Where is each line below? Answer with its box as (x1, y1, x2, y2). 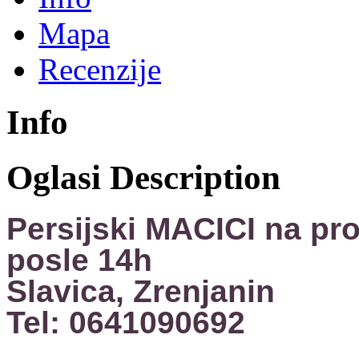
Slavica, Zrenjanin (6, 274, 275, 309)
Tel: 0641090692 (6, 305, 245, 341)
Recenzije (38, 51, 161, 87)
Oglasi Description (6, 159, 280, 197)
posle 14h (6, 243, 152, 278)
